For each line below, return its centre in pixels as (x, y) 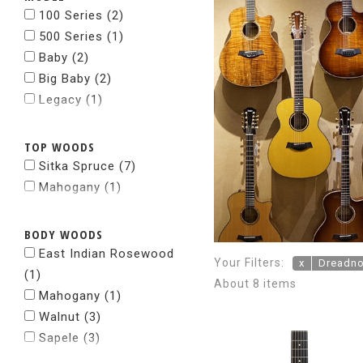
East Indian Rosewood (105, 254)
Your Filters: (249, 262)
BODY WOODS (64, 234)
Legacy (60, 100)
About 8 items (255, 283)
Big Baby (65, 79)
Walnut (60, 317)
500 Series (71, 36)
